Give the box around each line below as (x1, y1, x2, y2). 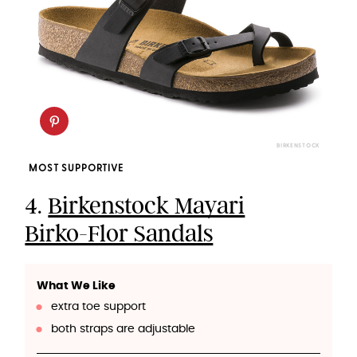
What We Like (37, 280, 116, 292)
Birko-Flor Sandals (25, 219, 214, 249)
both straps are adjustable (50, 324, 195, 335)
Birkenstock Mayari (48, 191, 245, 221)
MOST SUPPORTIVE (29, 164, 124, 175)
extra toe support (50, 301, 146, 313)
